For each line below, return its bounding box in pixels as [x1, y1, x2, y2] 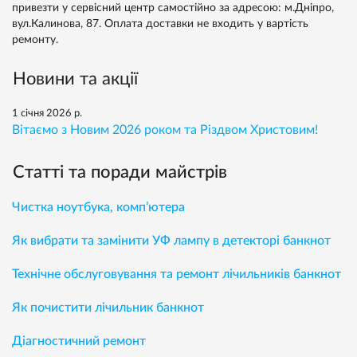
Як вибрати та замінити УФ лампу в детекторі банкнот [12, 234, 331, 248]
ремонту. [12, 34, 58, 46]
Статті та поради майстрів [13, 163, 227, 182]
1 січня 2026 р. [12, 108, 82, 120]
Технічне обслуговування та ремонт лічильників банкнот [12, 268, 341, 281]
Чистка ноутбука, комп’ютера [12, 201, 185, 214]
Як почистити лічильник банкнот [12, 301, 204, 315]
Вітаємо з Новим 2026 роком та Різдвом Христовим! [12, 124, 318, 137]
